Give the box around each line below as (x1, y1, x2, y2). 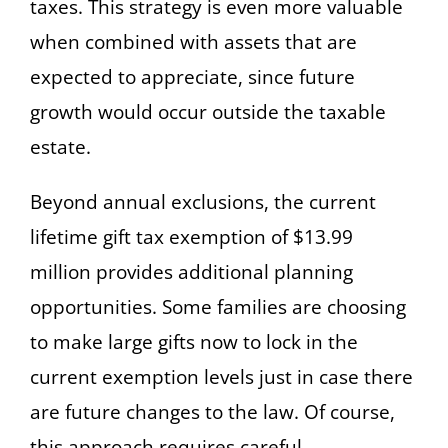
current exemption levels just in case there (30, 363, 413, 390)
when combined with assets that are (30, 28, 357, 55)
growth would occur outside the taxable (30, 98, 386, 125)
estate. (30, 133, 91, 160)
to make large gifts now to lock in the (30, 328, 358, 355)
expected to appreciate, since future (30, 63, 355, 90)
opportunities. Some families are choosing (30, 293, 406, 320)
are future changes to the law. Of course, (30, 398, 395, 425)
